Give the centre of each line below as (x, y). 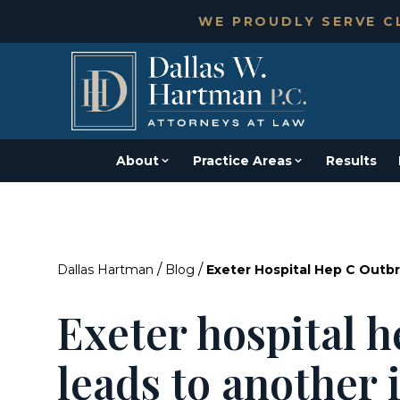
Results (351, 161)
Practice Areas (242, 161)
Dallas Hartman (105, 270)
